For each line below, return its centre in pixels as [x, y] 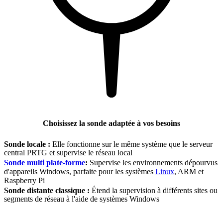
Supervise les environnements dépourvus [153, 162]
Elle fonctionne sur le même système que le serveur [131, 144]
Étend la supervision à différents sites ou [154, 190]
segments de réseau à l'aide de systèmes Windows [82, 199]
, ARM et [189, 171]
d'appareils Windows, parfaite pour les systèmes [80, 171]
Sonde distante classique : [47, 190]
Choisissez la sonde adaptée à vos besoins [111, 123]
